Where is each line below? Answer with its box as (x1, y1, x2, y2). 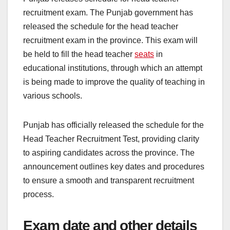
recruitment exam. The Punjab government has (23, 8, 193, 17)
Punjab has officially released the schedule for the (23, 121, 204, 130)
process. (23, 190, 54, 199)
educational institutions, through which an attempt (23, 64, 202, 73)
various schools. (23, 91, 82, 101)
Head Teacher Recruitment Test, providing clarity (23, 135, 199, 144)
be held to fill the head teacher (23, 50, 135, 59)
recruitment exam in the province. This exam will (23, 36, 198, 45)
